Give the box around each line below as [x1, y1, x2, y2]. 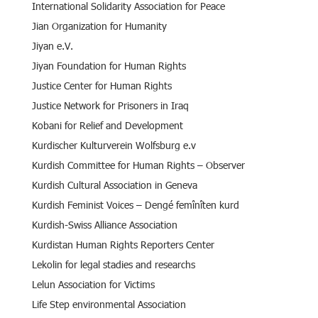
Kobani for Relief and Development [32, 118, 183, 132]
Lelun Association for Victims [32, 277, 155, 291]
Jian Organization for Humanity [32, 18, 167, 33]
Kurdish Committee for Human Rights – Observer [32, 158, 245, 172]
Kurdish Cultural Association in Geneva [32, 177, 197, 192]
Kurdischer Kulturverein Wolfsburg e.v [32, 138, 196, 152]
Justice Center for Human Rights [32, 78, 172, 92]
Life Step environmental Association [32, 297, 186, 311]
